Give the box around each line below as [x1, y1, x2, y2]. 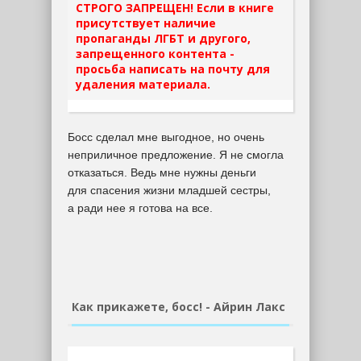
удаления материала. [76, 77, 210, 92]
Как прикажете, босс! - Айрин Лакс [72, 299, 285, 314]
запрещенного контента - [76, 46, 234, 61]
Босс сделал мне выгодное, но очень [68, 131, 264, 143]
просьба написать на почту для [76, 61, 270, 77]
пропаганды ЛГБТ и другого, [76, 31, 251, 46]
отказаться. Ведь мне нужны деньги [68, 166, 256, 179]
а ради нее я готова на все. [68, 201, 213, 214]
